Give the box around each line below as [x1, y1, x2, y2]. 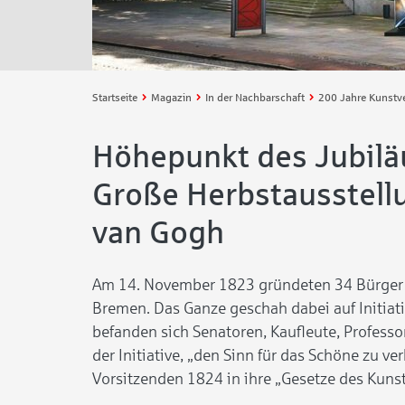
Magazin [151, 91, 192, 105]
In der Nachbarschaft [205, 91, 305, 105]
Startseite [92, 91, 137, 105]
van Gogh [92, 215, 224, 250]
